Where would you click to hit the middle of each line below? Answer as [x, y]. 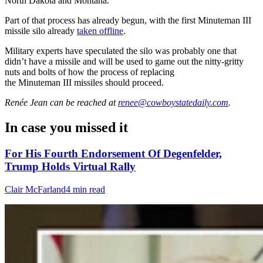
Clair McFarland [35, 189]
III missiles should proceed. [112, 83]
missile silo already [41, 31]
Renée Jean [26, 103]
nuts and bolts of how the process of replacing [90, 72]
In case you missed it [66, 128]
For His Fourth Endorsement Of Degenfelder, [113, 154]
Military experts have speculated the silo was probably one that [121, 51]
